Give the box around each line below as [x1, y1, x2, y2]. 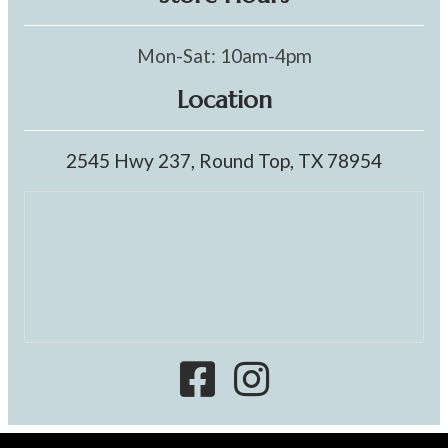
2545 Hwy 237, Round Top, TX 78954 [66, 149, 382, 173]
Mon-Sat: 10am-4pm [136, 44, 312, 68]
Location [176, 85, 272, 116]
